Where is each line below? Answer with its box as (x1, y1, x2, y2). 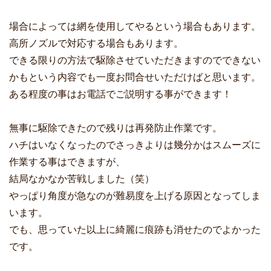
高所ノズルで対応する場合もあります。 (9, 38, 183, 49)
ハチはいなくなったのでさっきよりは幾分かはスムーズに (9, 140, 261, 151)
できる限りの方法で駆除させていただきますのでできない (9, 55, 261, 66)
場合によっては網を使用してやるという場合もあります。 (9, 21, 261, 32)
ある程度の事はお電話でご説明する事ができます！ (9, 89, 232, 100)
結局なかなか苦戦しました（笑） (9, 174, 154, 184)
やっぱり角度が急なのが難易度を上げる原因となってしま (9, 191, 261, 201)
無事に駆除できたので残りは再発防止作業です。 (9, 123, 222, 134)
